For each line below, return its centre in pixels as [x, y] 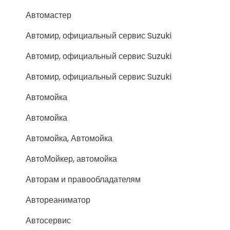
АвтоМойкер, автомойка [71, 159]
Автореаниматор [58, 200]
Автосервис [48, 221]
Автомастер [49, 15]
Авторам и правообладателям [83, 180]
